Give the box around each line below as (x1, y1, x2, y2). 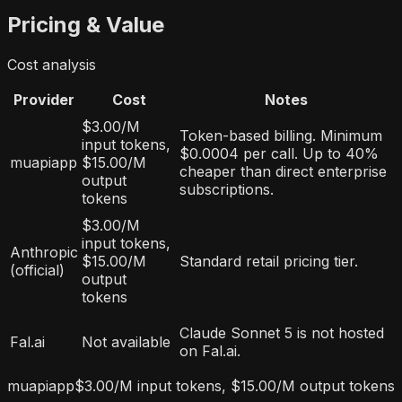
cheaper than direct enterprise (179, 162, 387, 181)
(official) (10, 261, 65, 280)
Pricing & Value (7, 12, 164, 39)
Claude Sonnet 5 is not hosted (179, 324, 384, 343)
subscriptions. (179, 180, 274, 199)
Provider (13, 91, 74, 109)
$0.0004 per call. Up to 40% (179, 144, 379, 163)
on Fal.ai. (179, 342, 240, 361)
